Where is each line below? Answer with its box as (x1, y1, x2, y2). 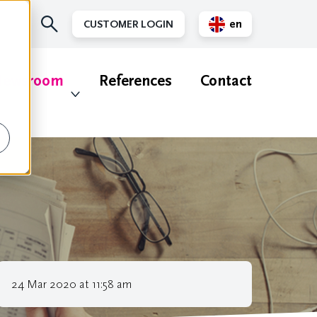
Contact (200, 72, 252, 90)
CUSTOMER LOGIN (83, 18, 173, 30)
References (99, 72, 172, 90)
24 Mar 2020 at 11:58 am (11, 277, 132, 291)
